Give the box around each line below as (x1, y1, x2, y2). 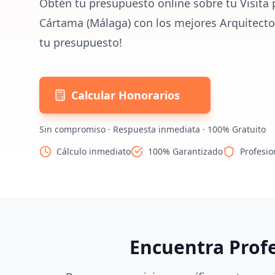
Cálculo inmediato (56, 145, 131, 157)
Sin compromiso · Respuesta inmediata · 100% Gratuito (39, 123, 266, 135)
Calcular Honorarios (71, 88, 180, 103)
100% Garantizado (148, 145, 223, 157)
